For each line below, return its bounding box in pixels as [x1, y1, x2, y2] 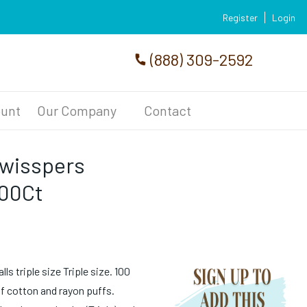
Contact [143, 102, 191, 119]
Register [223, 11, 258, 23]
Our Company [36, 102, 116, 119]
